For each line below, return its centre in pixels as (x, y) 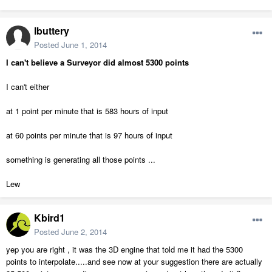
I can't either (28, 86)
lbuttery (52, 30)
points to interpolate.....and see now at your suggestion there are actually (134, 261)
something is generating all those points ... (81, 159)
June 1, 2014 (84, 44)
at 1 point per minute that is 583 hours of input (87, 110)
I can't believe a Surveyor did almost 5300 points (97, 62)
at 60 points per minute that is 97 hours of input (89, 135)
